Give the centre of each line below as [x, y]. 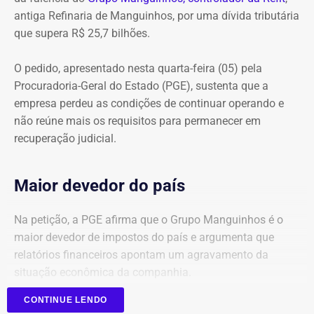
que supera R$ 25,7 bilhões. [82, 33]
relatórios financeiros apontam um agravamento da [141, 254]
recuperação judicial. [65, 138]
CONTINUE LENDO [66, 300]
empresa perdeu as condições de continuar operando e [149, 103]
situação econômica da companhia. [103, 272]
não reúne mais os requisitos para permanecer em [137, 121]
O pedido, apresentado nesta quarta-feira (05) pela [138, 68]
